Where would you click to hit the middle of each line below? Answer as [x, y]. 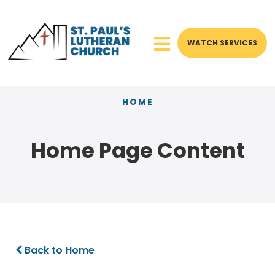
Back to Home [58, 250]
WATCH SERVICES [222, 43]
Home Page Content [137, 150]
